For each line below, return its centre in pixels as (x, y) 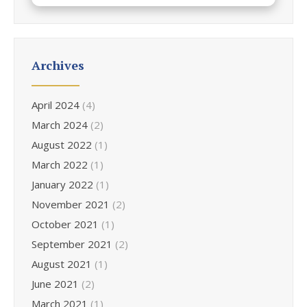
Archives (58, 65)
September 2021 (72, 244)
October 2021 (65, 224)
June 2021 (55, 283)
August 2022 (62, 144)
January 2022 (62, 184)
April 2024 (56, 105)
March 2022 (60, 164)
